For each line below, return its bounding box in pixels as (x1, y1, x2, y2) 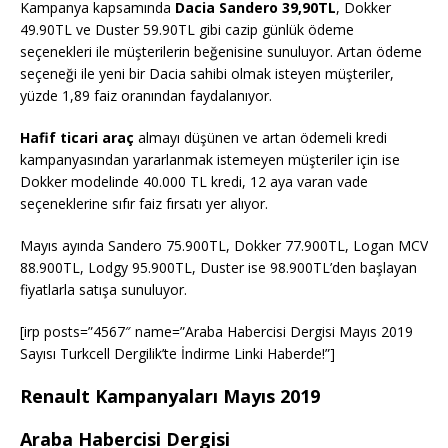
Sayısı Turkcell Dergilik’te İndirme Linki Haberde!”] (20, 343, 335, 363)
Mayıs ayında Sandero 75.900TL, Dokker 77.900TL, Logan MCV (20, 235, 428, 255)
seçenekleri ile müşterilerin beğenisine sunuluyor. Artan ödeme (20, 41, 422, 61)
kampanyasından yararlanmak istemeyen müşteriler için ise (20, 149, 400, 169)
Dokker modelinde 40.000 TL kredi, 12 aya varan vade (20, 171, 368, 191)
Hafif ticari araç (20, 127, 134, 147)
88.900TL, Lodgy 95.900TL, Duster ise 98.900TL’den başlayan (20, 257, 417, 277)
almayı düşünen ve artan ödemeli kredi (134, 127, 387, 147)
